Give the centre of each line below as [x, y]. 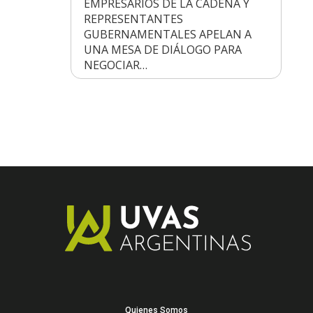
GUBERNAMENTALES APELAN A [168, 34]
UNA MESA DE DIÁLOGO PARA [163, 49]
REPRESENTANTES [133, 19]
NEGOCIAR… [116, 65]
